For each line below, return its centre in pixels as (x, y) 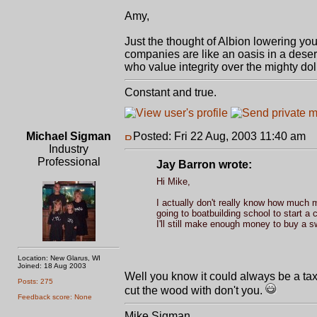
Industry (69, 149)
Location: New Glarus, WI (59, 258)
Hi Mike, (173, 181)
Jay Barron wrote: (204, 165)
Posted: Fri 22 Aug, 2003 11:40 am (219, 136)
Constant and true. (171, 92)
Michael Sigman (69, 136)
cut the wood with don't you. (195, 290)
